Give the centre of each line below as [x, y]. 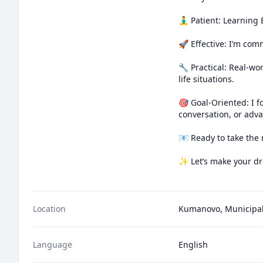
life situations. [206, 79]
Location [49, 209]
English [193, 245]
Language [53, 245]
